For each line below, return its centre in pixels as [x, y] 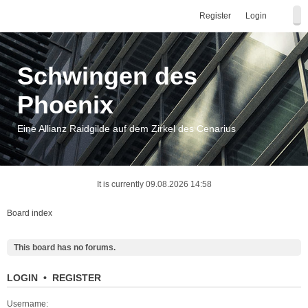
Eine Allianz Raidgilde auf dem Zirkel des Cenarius [126, 129]
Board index [30, 213]
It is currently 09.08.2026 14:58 [154, 184]
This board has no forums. [65, 247]
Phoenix [65, 105]
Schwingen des [107, 76]
